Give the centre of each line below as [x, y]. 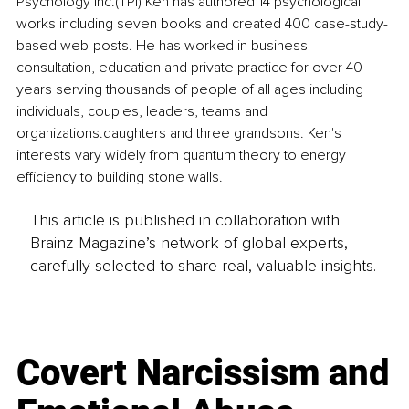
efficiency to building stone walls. [121, 178]
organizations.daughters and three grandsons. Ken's [181, 134]
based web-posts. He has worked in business [164, 46]
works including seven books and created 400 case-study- [202, 24]
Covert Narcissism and [204, 372]
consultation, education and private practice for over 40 [191, 68]
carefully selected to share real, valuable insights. [203, 265]
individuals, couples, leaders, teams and [144, 112]
